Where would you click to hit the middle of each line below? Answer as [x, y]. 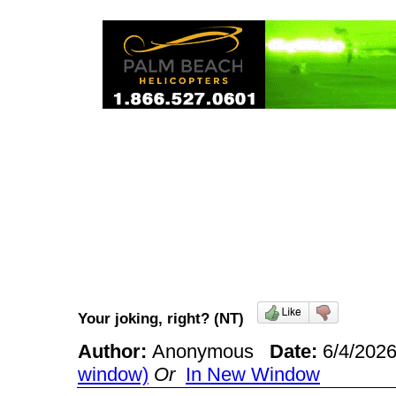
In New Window [253, 374]
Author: [115, 351]
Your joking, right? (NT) [168, 318]
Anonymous [211, 351]
